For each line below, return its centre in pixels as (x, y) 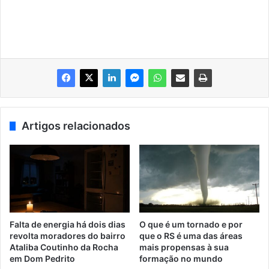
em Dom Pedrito (42, 259)
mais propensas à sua (184, 247)
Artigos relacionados (76, 126)
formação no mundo (181, 259)
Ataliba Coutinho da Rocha (64, 247)
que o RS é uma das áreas (191, 236)
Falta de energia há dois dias (68, 225)
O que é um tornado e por (191, 225)
